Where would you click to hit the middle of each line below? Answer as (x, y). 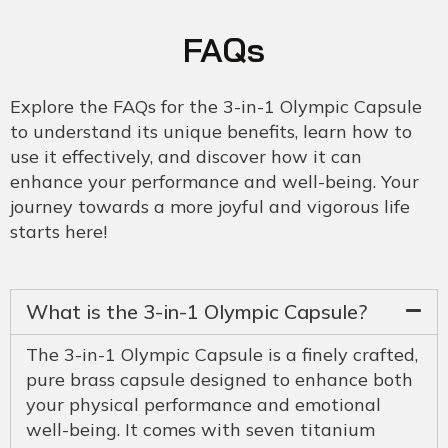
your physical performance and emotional (203, 404)
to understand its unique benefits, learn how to (211, 131)
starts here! (58, 231)
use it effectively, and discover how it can (186, 156)
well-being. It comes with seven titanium (200, 429)
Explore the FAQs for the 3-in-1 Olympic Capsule (216, 106)
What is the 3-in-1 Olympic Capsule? (196, 311)
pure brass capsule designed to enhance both (219, 379)
